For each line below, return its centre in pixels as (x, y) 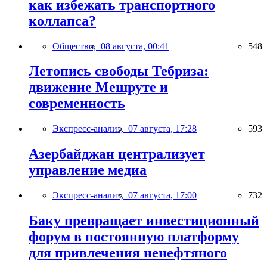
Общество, (77, 46)
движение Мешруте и (98, 87)
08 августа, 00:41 (135, 46)
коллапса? (62, 21)
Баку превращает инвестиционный (144, 221)
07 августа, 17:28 (162, 129)
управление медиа (88, 170)
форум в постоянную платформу (134, 237)
